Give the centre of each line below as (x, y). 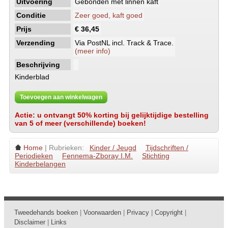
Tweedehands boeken (46, 212)
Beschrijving (38, 65)
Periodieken (34, 156)
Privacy (138, 212)
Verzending (36, 43)
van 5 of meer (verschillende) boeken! (80, 123)
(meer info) (93, 51)
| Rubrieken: (64, 148)
